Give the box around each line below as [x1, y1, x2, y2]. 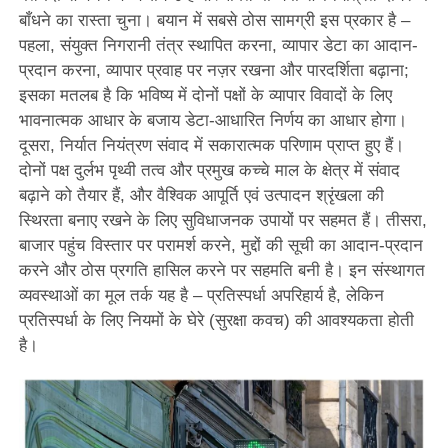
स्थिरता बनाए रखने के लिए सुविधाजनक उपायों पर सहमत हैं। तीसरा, [18, 211, 427, 231]
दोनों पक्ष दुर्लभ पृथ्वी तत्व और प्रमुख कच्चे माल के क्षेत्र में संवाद [18, 161, 400, 181]
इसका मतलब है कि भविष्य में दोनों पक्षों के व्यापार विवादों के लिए [18, 86, 392, 106]
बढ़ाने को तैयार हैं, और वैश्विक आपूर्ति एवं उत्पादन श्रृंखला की [18, 186, 384, 206]
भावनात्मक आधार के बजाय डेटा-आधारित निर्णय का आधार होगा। [18, 111, 407, 131]
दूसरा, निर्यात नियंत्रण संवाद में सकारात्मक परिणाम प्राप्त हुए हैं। [18, 136, 404, 156]
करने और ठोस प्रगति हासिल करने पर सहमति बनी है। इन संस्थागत [18, 261, 425, 281]
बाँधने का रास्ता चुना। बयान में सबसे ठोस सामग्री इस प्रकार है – [18, 11, 410, 31]
